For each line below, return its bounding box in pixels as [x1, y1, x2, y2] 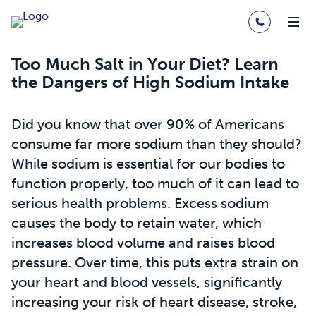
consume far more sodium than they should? [11, 135, 302, 152]
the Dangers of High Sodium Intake [11, 72, 289, 92]
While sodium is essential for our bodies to [11, 155, 285, 172]
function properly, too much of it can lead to [11, 175, 299, 192]
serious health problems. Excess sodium [11, 195, 269, 212]
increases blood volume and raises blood [11, 234, 275, 251]
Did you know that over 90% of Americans [11, 116, 284, 133]
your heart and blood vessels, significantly [11, 274, 282, 291]
